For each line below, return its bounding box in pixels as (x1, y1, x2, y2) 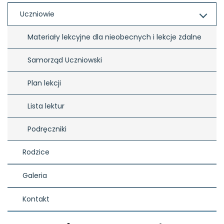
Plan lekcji (27, 77, 61, 88)
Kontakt (22, 193, 49, 204)
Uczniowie (20, 8, 54, 19)
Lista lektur (27, 100, 64, 111)
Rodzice (22, 146, 49, 157)
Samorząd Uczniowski (27, 54, 102, 65)
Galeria (22, 170, 47, 180)
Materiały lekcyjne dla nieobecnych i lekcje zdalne (27, 31, 201, 42)
